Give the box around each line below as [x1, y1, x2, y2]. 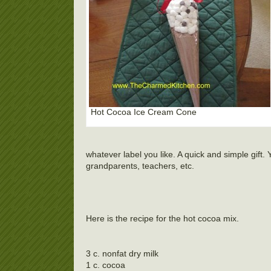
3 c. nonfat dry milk [86, 249, 158, 258]
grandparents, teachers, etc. [86, 161, 194, 171]
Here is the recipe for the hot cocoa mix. [86, 214, 239, 223]
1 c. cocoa [86, 260, 125, 270]
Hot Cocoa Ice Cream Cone [91, 107, 197, 117]
